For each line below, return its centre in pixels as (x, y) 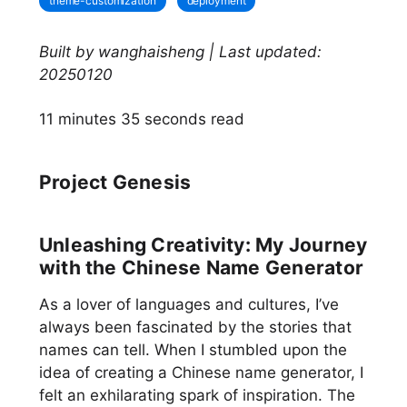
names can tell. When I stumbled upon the (193, 350)
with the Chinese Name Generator (201, 268)
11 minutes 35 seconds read (141, 119)
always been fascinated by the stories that (195, 328)
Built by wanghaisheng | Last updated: (180, 52)
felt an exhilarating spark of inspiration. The (197, 396)
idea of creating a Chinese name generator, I (201, 373)
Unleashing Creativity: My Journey (203, 245)
